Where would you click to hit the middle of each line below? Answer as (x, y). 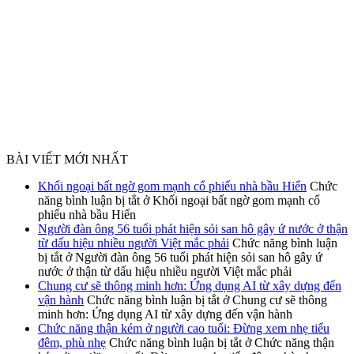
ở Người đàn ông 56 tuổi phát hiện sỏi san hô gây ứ (192, 257)
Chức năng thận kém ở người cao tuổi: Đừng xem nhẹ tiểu (184, 328)
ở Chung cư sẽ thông (273, 299)
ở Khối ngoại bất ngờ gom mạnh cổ (230, 200)
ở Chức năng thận (288, 342)
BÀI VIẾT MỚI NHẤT (67, 159)
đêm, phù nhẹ (72, 342)
